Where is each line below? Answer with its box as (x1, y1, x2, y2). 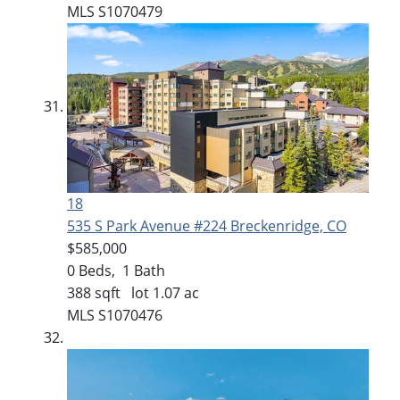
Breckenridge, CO (230, 215, 346, 236)
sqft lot (91, 282, 153, 303)
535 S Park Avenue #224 (67, 215, 230, 236)
